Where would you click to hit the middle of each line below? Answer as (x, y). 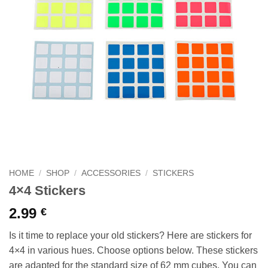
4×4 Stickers (47, 191)
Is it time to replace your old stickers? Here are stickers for (130, 236)
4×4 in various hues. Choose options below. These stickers (133, 251)
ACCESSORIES (111, 173)
